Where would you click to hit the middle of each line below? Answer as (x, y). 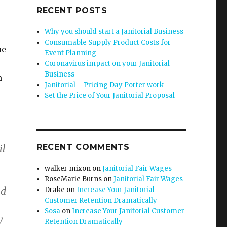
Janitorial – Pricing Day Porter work (104, 85)
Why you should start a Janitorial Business (114, 32)
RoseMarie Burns (73, 179)
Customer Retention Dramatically (101, 200)
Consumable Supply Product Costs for (108, 42)
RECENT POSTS (72, 10)
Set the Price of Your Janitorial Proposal (110, 96)
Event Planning (71, 53)
